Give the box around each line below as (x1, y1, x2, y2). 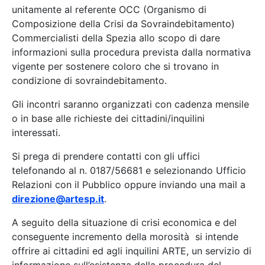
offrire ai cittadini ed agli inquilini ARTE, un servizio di (12, 245, 251, 257)
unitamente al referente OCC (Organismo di (12, 4, 206, 15)
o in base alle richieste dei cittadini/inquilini (12, 112, 205, 124)
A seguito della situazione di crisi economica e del (12, 216, 237, 228)
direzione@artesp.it (12, 193, 104, 205)
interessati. (12, 127, 60, 138)
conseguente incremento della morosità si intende (12, 231, 238, 243)
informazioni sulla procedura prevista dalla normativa (12, 46, 251, 58)
